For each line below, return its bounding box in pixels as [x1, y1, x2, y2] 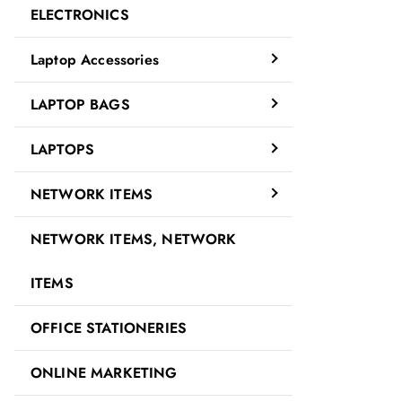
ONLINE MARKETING [31, 363, 178, 383]
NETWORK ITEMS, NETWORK [31, 229, 237, 249]
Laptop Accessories [31, 49, 159, 70]
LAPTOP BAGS [31, 94, 130, 115]
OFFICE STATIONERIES [31, 318, 188, 338]
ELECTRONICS [31, 4, 129, 25]
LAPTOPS [31, 139, 95, 160]
